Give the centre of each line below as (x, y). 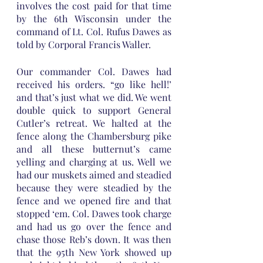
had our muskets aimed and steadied (94, 175)
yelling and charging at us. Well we (94, 162)
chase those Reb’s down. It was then (94, 239)
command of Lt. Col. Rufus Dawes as (94, 31)
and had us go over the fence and (94, 226)
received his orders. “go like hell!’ (94, 84)
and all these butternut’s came (94, 149)
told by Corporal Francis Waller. (84, 44)
